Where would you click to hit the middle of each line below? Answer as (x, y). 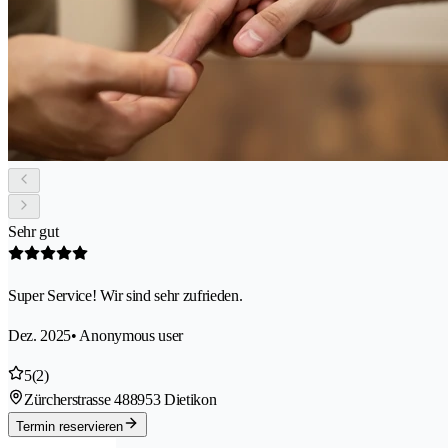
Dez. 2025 (40, 336)
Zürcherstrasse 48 (77, 400)
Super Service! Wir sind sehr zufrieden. (125, 296)
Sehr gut (33, 232)
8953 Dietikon (173, 400)
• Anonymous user (127, 336)
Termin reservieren (69, 427)
